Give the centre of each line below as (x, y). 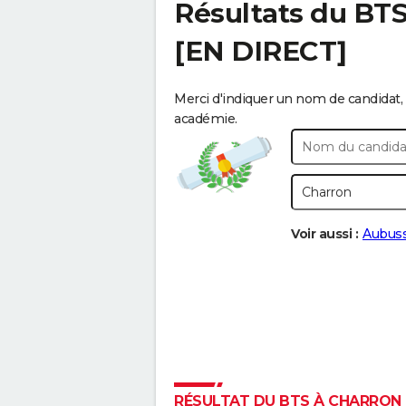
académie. (206, 119)
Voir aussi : (324, 234)
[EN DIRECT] (261, 51)
